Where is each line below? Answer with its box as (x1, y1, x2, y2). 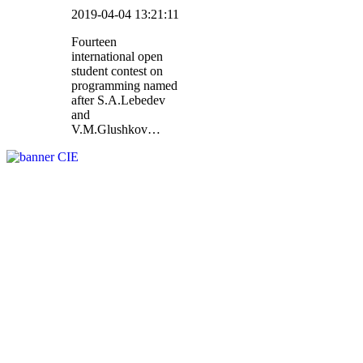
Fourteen (71, 35, 117, 49)
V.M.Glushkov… (71, 122, 160, 137)
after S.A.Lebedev (71, 93, 165, 108)
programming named (71, 79, 177, 93)
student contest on (71, 64, 163, 79)
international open (71, 49, 163, 64)
